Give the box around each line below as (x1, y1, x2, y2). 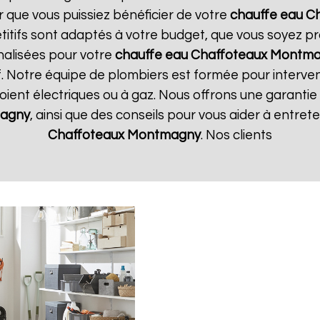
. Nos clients (201, 129, 272, 142)
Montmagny (127, 129, 201, 142)
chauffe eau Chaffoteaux (115, 49, 267, 62)
